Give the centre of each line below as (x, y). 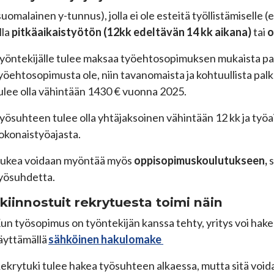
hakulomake (131, 239)
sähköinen (74, 239)
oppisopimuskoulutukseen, (202, 160)
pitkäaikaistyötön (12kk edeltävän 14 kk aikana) (131, 32)
